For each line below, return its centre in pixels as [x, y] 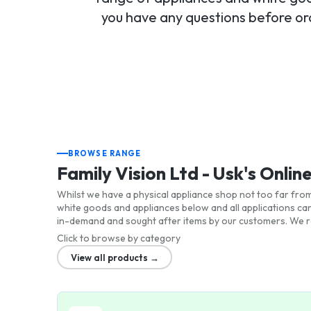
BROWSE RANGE [105, 153]
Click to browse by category [119, 238]
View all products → [115, 257]
